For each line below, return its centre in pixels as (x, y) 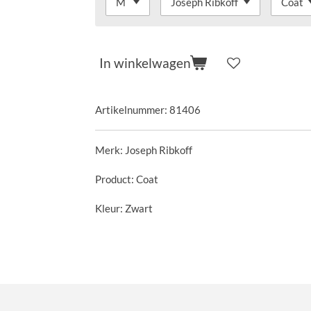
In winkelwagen (145, 63)
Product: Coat (127, 179)
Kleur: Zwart (124, 208)
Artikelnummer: (131, 109)
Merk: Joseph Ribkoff (144, 150)
